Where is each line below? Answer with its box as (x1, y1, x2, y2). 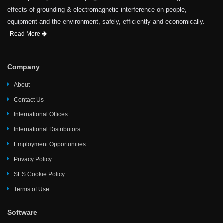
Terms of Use (14, 186, 49, 193)
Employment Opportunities (14, 141, 86, 148)
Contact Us (14, 96, 44, 103)
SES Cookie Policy (14, 171, 65, 178)
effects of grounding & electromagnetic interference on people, (7, 6, 187, 13)
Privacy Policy (14, 156, 52, 163)
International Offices (14, 111, 68, 118)
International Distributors (14, 126, 80, 133)
